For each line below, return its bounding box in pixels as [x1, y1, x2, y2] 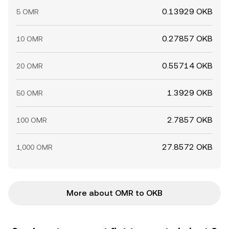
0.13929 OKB [162, 7, 213, 16]
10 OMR [16, 35, 43, 43]
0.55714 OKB [162, 61, 213, 71]
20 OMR [16, 62, 43, 70]
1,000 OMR [16, 143, 53, 151]
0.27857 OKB [162, 34, 213, 43]
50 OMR [16, 89, 43, 97]
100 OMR [16, 116, 47, 124]
